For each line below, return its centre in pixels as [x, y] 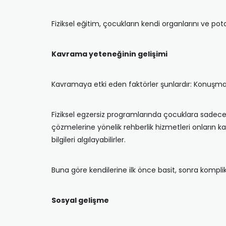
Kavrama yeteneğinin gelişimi [109, 54]
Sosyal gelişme [80, 200]
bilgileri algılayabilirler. [89, 140]
